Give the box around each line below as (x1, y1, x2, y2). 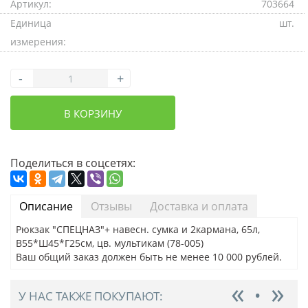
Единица (10, 16, 52, 30)
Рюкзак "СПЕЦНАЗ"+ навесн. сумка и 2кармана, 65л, (16, 223, 260, 236)
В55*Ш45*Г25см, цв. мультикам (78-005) (16, 236, 203, 250)
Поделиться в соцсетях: (10, 155, 135, 170)
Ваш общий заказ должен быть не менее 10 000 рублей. (16, 250, 282, 263)
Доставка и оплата (150, 199, 248, 214)
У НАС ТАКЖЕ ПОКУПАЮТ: (19, 288, 163, 304)
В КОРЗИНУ (64, 107, 122, 120)
